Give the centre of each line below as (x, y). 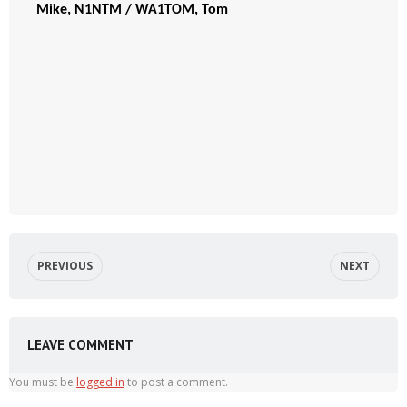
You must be (43, 382)
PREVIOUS (65, 266)
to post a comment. (176, 382)
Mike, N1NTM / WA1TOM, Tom (136, 10)
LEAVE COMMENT (80, 345)
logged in (100, 382)
